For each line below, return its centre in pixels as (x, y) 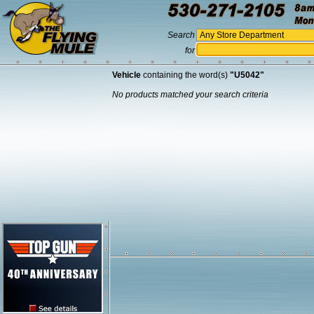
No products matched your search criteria (190, 95)
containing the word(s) (185, 75)
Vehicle (127, 75)
